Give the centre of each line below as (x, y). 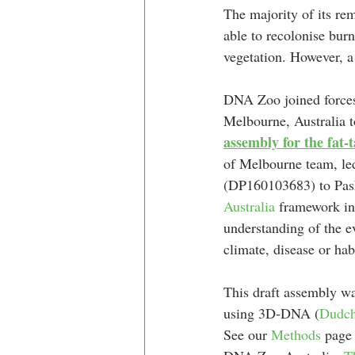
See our (247, 334)
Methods (296, 334)
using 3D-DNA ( (271, 313)
